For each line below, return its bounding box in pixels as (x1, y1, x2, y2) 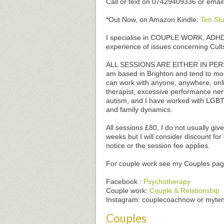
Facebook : (106, 177, 143, 185)
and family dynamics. (106, 105, 174, 113)
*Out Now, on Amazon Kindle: (106, 15, 200, 23)
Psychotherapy (143, 177, 190, 185)
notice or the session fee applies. (106, 141, 210, 149)
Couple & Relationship (149, 186, 219, 194)
